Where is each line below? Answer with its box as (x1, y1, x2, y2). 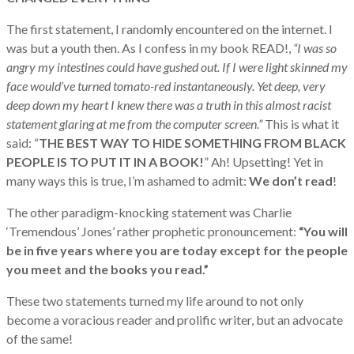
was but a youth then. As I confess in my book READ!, (6, 40, 293, 56)
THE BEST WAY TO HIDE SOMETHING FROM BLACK (39, 135, 346, 151)
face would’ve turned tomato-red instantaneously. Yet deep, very (6, 78, 326, 94)
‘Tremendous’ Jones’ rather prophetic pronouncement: (6, 224, 299, 239)
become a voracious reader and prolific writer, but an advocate (6, 312, 343, 328)
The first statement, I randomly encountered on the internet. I (6, 21, 333, 37)
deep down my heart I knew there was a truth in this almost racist (6, 97, 331, 113)
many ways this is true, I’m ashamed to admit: (6, 173, 249, 189)
